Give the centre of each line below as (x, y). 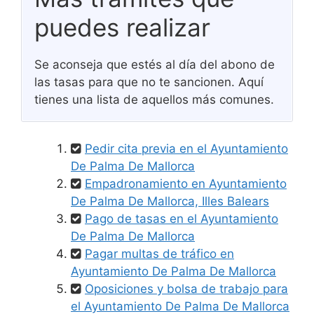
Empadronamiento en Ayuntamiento (186, 183)
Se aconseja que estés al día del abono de (155, 64)
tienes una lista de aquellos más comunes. (154, 100)
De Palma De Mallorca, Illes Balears (170, 201)
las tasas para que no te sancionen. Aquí (149, 82)
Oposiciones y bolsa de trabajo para (186, 288)
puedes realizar (122, 27)
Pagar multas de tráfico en (159, 253)
